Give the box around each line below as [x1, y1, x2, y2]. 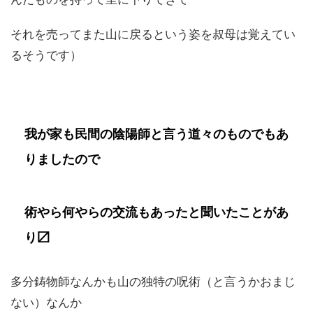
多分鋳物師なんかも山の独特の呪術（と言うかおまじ [10, 275, 296, 289]
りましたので [24, 152, 100, 166]
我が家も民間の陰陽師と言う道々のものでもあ [24, 127, 289, 141]
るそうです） [10, 48, 82, 62]
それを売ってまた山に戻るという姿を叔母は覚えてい [10, 27, 296, 41]
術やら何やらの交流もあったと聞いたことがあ [24, 205, 289, 219]
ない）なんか [10, 296, 82, 310]
